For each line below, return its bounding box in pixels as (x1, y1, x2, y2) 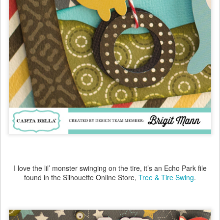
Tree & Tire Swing (138, 172, 194, 182)
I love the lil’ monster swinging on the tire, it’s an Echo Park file (13, 163, 207, 173)
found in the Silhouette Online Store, (24, 172, 138, 182)
